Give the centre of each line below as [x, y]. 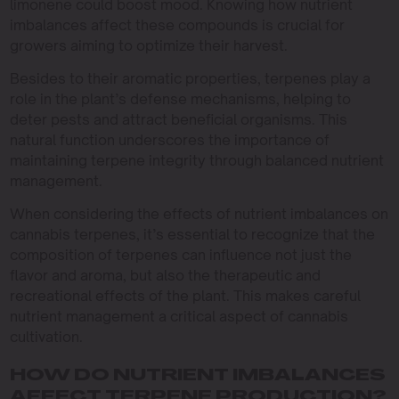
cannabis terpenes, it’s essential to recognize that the [192, 234]
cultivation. [46, 337]
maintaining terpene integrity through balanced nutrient [196, 160]
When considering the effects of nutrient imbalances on [199, 214]
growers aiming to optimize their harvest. [148, 45]
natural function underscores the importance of [169, 140]
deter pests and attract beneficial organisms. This [178, 119]
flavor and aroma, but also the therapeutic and [165, 275]
